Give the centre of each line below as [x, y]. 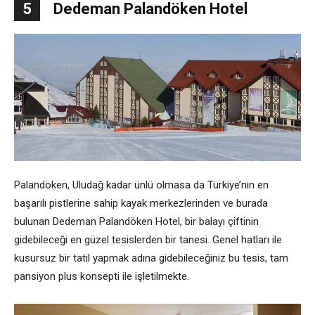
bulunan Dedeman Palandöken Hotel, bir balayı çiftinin [136, 222]
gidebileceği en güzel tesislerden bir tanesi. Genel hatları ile [148, 240]
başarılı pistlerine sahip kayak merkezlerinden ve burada [141, 204]
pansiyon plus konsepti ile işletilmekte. [102, 277]
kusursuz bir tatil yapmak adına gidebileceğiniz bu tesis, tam [151, 258]
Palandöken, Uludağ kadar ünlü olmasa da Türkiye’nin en [141, 185]
